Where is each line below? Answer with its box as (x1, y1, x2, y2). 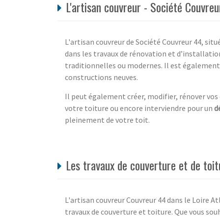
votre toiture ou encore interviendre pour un (65, 103, 214, 113)
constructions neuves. (65, 72, 138, 82)
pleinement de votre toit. (65, 114, 150, 125)
